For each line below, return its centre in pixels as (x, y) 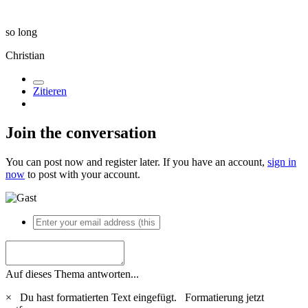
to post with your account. (82, 174)
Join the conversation (81, 133)
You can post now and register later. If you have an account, (136, 162)
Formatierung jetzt (224, 297)
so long (21, 32)
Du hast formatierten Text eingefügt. (100, 297)
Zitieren (50, 91)
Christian (25, 56)
